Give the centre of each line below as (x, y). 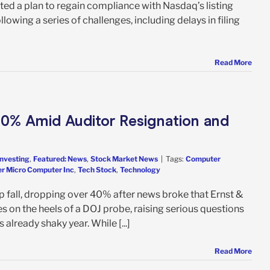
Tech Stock (97, 169)
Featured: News (60, 159)
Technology (140, 169)
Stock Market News (124, 159)
